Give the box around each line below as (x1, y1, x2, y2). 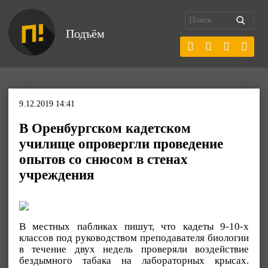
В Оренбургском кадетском (19, 121, 191, 136)
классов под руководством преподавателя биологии (19, 232, 249, 243)
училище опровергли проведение (19, 136, 223, 151)
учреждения (19, 167, 94, 182)
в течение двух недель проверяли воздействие (19, 243, 249, 255)
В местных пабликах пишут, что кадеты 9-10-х (19, 221, 249, 232)
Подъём (66, 27, 105, 40)
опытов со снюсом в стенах (19, 152, 188, 167)
